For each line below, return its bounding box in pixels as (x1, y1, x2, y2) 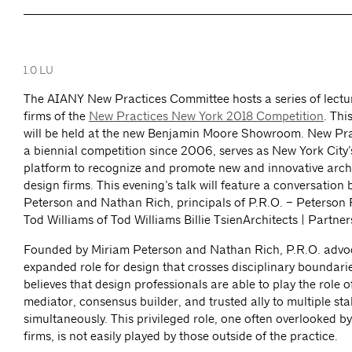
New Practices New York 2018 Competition (89, 108, 324, 124)
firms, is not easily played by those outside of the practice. (24, 328, 338, 344)
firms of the (24, 108, 89, 124)
